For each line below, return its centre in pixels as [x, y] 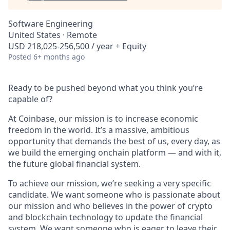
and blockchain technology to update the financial [106, 217]
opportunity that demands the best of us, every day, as [114, 141]
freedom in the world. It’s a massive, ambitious [99, 130]
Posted [20, 57]
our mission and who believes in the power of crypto [110, 206]
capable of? [30, 99]
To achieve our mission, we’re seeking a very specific [110, 183]
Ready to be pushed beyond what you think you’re [106, 88]
